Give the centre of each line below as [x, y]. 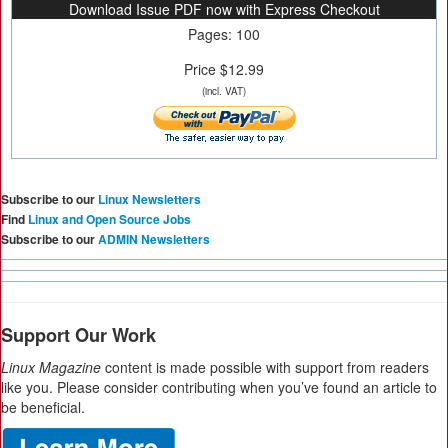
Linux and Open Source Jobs [109, 219]
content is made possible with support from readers [265, 367]
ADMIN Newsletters [154, 239]
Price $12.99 [224, 69]
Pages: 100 [224, 34]
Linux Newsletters [149, 199]
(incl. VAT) [224, 91]
